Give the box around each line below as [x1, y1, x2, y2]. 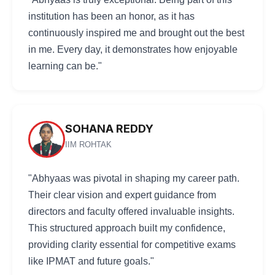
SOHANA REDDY [65, 122, 153, 135]
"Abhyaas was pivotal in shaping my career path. [28, 173, 239, 184]
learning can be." [28, 61, 102, 71]
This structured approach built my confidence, [28, 223, 225, 233]
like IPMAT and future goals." [28, 256, 154, 266]
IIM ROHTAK [65, 140, 112, 149]
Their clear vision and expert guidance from [28, 190, 216, 200]
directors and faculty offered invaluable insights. [28, 206, 234, 217]
